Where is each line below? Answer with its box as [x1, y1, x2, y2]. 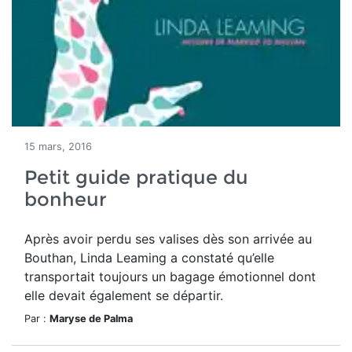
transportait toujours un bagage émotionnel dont [24, 269, 316, 284]
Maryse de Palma [49, 313, 133, 324]
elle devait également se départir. [24, 288, 223, 303]
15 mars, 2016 [24, 141, 92, 152]
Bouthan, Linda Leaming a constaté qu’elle [24, 250, 274, 266]
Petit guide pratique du [24, 166, 248, 189]
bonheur [24, 188, 107, 211]
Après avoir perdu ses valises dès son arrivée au [24, 231, 312, 247]
